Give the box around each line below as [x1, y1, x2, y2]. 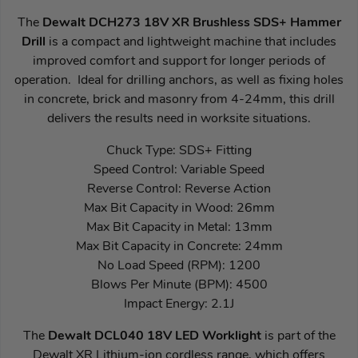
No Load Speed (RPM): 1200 [97, 259, 261, 272]
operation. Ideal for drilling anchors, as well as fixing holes [14, 74, 344, 87]
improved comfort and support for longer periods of [33, 54, 325, 68]
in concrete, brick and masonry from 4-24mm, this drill [23, 93, 335, 106]
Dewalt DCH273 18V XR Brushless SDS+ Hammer [42, 16, 341, 30]
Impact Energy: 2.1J [124, 297, 234, 311]
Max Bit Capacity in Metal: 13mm [86, 221, 272, 234]
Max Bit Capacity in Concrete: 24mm [75, 240, 283, 253]
